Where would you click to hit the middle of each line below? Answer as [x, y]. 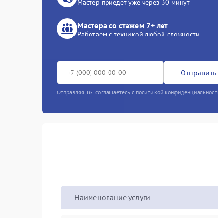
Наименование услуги [112, 197]
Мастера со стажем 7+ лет [123, 25]
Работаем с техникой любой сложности [139, 34]
